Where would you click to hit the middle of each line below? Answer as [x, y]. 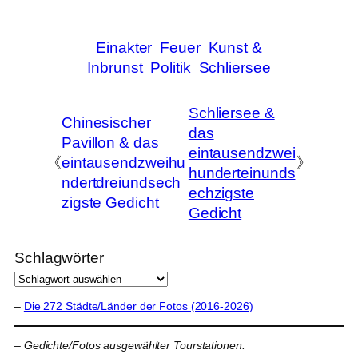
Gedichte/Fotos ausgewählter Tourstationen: [134, 345]
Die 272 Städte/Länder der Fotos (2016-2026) [138, 306]
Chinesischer [106, 123]
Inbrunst [115, 68]
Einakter [124, 48]
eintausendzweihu [123, 163]
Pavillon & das [110, 143]
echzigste [221, 193]
